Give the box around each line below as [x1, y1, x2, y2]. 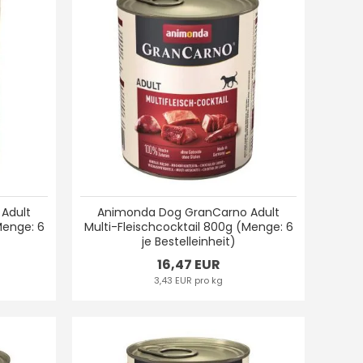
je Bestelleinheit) [141, 233, 236, 250]
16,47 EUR [156, 255, 220, 275]
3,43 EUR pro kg [154, 274, 224, 288]
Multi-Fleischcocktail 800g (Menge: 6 [83, 219, 293, 236]
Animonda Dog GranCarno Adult [97, 204, 280, 221]
